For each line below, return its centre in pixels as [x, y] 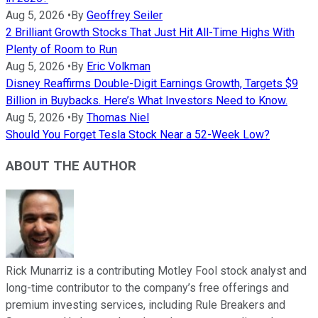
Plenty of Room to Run [61, 49]
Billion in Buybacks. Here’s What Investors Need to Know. [147, 100]
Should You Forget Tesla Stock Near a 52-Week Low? [138, 134]
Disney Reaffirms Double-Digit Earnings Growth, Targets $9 [152, 83]
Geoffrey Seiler [125, 15]
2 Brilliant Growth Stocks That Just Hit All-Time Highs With [150, 32]
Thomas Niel [118, 117]
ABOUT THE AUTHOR [71, 166]
